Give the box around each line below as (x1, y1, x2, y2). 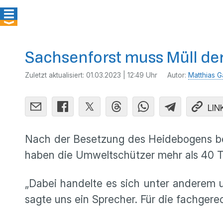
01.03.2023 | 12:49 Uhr (86, 71, 157, 79)
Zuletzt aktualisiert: (25, 71, 86, 79)
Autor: (167, 71, 188, 79)
